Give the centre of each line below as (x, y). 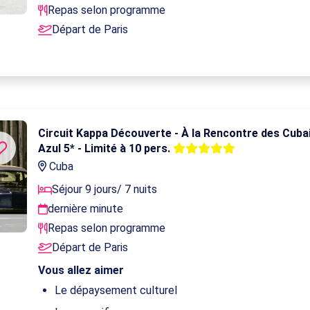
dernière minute (86, 208)
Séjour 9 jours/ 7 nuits (105, 189)
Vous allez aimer (81, 270)
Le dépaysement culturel (116, 290)
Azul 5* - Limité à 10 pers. (106, 148)
